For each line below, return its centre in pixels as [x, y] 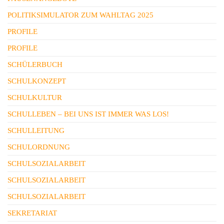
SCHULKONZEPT [37, 81]
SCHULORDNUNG [39, 147]
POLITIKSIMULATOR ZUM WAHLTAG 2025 [80, 15]
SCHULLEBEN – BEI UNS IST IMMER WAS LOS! [88, 114]
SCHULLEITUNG [36, 130]
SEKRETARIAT [32, 213]
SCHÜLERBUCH [35, 64]
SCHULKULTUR [35, 97]
